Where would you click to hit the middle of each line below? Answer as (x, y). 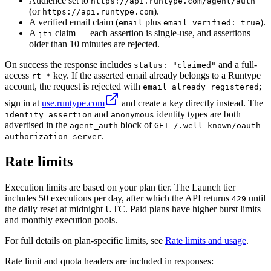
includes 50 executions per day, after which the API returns (118, 198)
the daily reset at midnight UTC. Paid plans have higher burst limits (133, 209)
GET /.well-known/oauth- (210, 125)
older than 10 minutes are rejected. (94, 44)
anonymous (132, 114)
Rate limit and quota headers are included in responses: (109, 261)
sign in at (23, 103)
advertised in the (37, 125)
